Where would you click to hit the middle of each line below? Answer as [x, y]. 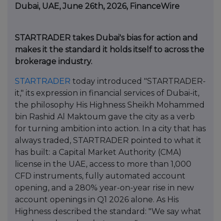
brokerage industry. [54, 62]
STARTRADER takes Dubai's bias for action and [106, 38]
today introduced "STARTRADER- [138, 81]
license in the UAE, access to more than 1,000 [103, 164]
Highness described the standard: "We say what [108, 212]
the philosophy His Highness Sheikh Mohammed [110, 105]
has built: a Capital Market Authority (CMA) [98, 152]
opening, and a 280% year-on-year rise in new [104, 188]
